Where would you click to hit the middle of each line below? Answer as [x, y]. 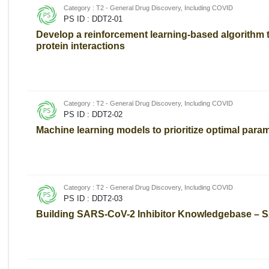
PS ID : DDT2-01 [93, 19]
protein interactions [80, 46]
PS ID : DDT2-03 [93, 198]
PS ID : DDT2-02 [93, 114]
